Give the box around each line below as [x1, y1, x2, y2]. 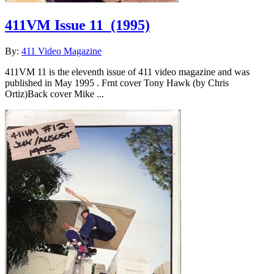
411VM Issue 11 [5, 17, 103, 33]
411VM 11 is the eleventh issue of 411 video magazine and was [5, 66, 250, 77]
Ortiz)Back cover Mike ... [5, 88, 104, 99]
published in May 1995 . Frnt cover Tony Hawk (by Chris [5, 77, 229, 88]
